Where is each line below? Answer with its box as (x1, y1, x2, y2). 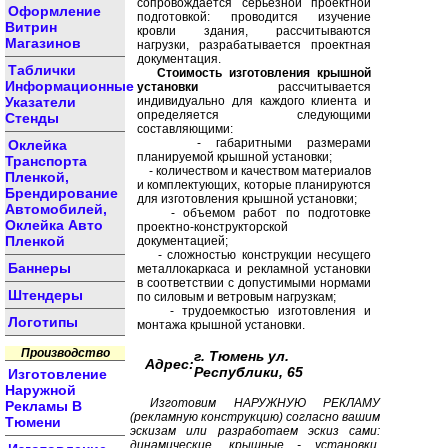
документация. (137, 52, 221, 66)
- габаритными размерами (137, 136, 371, 150)
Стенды (5, 110, 59, 126)
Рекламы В (5, 398, 82, 414)
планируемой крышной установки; (137, 150, 332, 164)
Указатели (5, 94, 76, 110)
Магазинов (5, 35, 81, 51)
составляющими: (137, 122, 233, 136)
